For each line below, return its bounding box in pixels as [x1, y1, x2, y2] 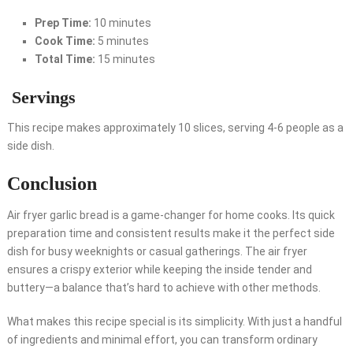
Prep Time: [34, 17, 91, 30]
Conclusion [6, 173, 97, 195]
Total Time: [34, 53, 95, 66]
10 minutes [91, 17, 151, 30]
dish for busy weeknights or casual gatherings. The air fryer [6, 245, 307, 258]
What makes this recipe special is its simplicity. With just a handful [6, 315, 342, 329]
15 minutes [95, 53, 155, 66]
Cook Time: [34, 35, 95, 48]
